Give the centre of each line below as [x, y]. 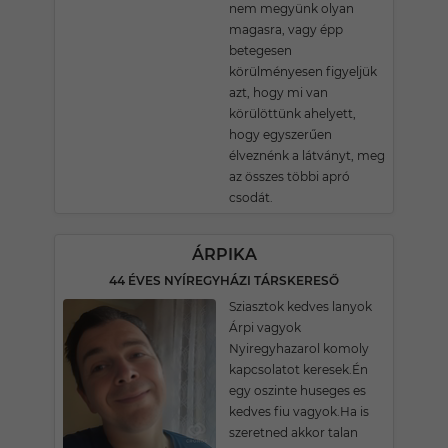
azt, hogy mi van [278, 92]
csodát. [251, 197]
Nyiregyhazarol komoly [299, 348]
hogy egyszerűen [280, 134]
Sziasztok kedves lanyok [300, 306]
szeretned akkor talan [293, 432]
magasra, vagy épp [286, 29]
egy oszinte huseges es [297, 390]
